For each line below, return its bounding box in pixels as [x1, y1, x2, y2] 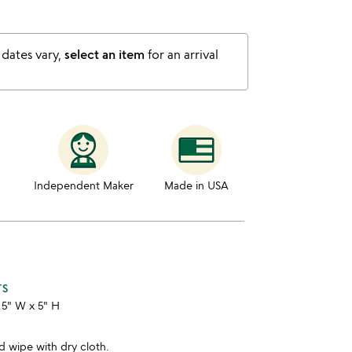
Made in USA [164, 178, 229, 192]
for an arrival [145, 46, 218, 62]
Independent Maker [33, 178, 134, 192]
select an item [64, 46, 145, 62]
